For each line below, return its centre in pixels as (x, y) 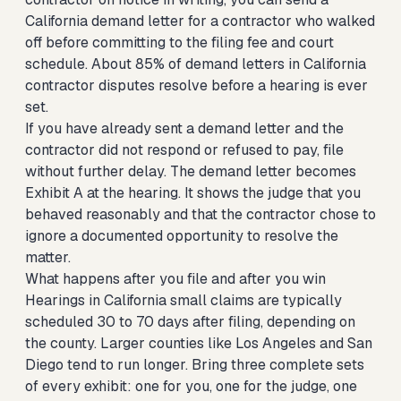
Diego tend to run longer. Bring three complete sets (195, 365)
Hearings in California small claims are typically (183, 300)
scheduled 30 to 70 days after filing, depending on (190, 322)
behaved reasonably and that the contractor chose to (200, 214)
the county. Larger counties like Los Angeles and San (199, 343)
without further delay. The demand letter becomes (191, 171)
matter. (48, 257)
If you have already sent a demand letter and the (184, 128)
